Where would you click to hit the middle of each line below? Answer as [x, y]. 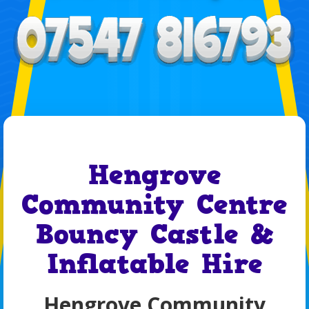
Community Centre [154, 205]
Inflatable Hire [154, 265]
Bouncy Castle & [154, 235]
